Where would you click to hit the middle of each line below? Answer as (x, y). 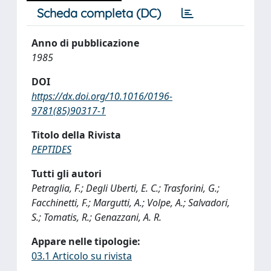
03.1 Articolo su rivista (82, 256)
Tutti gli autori (67, 174)
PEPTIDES (51, 149)
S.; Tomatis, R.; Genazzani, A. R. (96, 217)
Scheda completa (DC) (99, 13)
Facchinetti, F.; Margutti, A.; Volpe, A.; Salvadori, (131, 203)
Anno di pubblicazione (85, 43)
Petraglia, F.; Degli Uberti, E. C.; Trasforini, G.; (126, 188)
